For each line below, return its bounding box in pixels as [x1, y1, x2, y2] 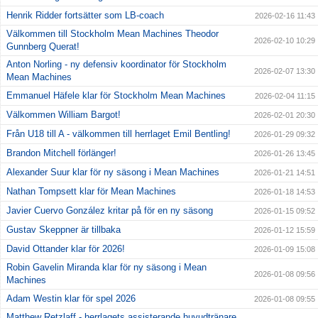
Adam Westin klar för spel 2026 [6, 293, 136, 305]
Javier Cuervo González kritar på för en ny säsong [6, 205, 213, 216]
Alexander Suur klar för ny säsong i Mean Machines [6, 167, 219, 178]
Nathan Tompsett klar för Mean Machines [6, 186, 176, 197]
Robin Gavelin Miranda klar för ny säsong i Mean [6, 262, 207, 273]
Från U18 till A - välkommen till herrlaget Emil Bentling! [6, 128, 231, 140]
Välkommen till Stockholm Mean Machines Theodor [6, 28, 219, 40]
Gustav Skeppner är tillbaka [6, 224, 121, 236]
